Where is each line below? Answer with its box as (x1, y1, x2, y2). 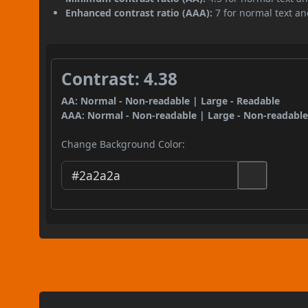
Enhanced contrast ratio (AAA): (65, 5, 213, 19)
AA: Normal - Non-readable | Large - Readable (61, 93, 280, 107)
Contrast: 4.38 (61, 67, 178, 90)
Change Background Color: (61, 137, 186, 151)
